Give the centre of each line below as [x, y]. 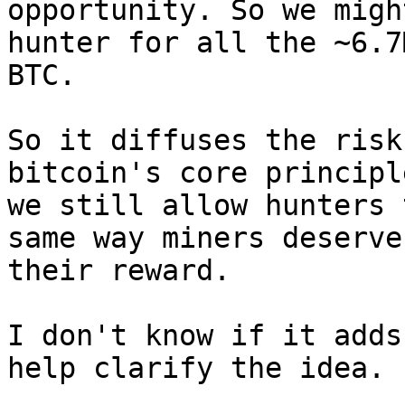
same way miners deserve [205, 238]
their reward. [119, 270]
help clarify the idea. [196, 368]
